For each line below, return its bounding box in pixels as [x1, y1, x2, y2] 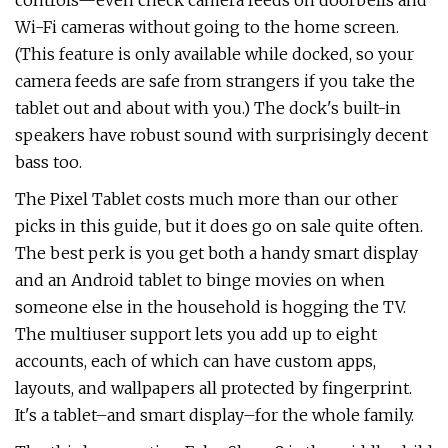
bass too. [15, 152, 82, 172]
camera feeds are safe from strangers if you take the [15, 71, 415, 91]
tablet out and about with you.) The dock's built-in [15, 98, 401, 118]
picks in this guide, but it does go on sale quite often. [15, 216, 423, 236]
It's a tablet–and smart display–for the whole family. [15, 405, 414, 425]
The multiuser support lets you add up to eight [15, 324, 377, 344]
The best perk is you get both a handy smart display [15, 243, 418, 263]
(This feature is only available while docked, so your [15, 44, 414, 64]
